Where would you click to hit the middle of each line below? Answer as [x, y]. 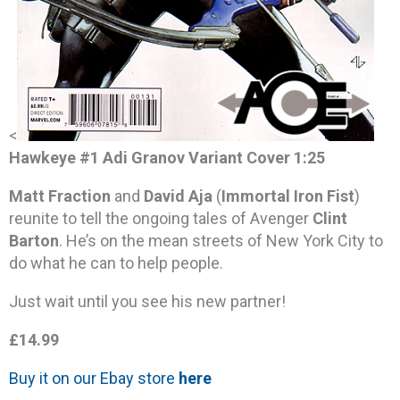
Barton [34, 241]
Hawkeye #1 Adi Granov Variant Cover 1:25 [167, 158]
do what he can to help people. [116, 263]
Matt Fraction [60, 196]
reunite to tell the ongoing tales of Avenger [161, 219]
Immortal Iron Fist [288, 196]
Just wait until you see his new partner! [147, 302]
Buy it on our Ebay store [94, 379]
